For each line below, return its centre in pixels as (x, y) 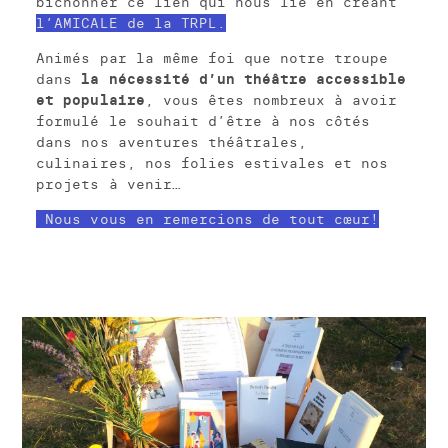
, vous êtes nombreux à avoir (270, 99)
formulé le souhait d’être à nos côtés (203, 120)
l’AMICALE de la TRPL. (131, 22)
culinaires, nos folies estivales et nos (212, 162)
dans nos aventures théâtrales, (171, 141)
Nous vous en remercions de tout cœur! (207, 218)
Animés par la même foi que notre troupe (212, 57)
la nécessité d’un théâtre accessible (243, 78)
